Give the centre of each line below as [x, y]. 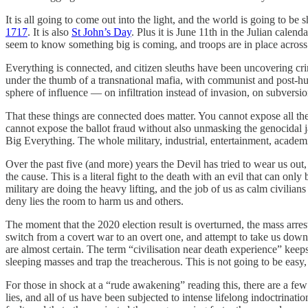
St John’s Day [101, 32]
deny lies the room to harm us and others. [95, 201]
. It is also [49, 32]
